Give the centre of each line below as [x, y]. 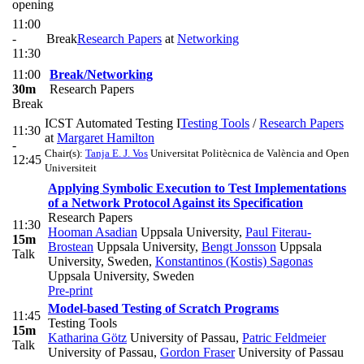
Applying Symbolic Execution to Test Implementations [197, 188]
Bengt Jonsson [239, 247]
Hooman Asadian [93, 232]
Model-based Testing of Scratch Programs [163, 309]
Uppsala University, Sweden [121, 276]
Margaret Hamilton [106, 138]
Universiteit [71, 168]
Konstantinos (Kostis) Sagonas [234, 262]
